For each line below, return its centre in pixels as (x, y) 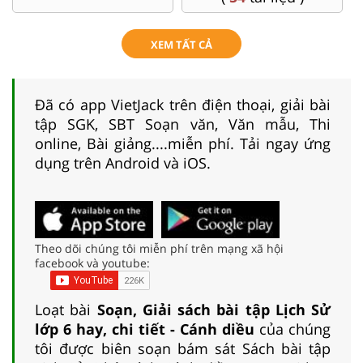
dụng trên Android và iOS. (123, 162)
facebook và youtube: (92, 263)
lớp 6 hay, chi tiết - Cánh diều (145, 329)
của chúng (293, 329)
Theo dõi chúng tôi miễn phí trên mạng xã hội (159, 248)
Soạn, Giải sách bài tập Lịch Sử (214, 309)
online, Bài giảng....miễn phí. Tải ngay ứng (183, 143)
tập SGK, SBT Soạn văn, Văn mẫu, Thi (183, 124)
